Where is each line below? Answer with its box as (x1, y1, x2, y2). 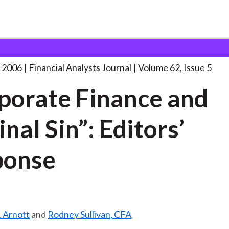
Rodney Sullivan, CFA (47, 209, 131, 220)
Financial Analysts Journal (29, 62, 131, 73)
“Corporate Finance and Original (56, 44, 169, 54)
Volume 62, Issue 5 (138, 62, 212, 73)
